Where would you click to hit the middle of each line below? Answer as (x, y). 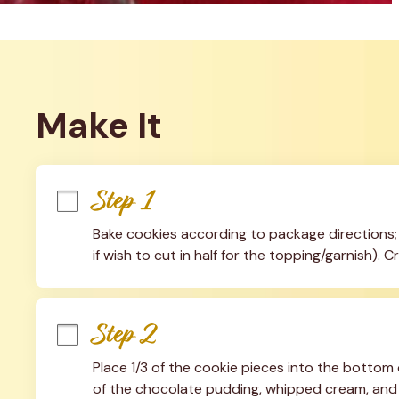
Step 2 (124, 334)
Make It (98, 125)
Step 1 (123, 200)
